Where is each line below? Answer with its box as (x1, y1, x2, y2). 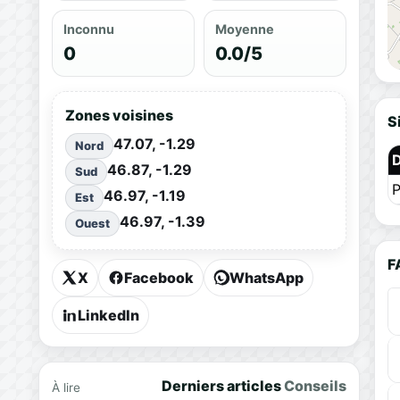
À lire (51, 379, 80, 395)
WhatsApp (229, 268, 304, 287)
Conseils (283, 376, 346, 395)
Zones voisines (64, 105, 173, 124)
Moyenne (214, 21, 274, 37)
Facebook (123, 268, 194, 287)
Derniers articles (161, 376, 284, 395)
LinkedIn (77, 305, 139, 324)
